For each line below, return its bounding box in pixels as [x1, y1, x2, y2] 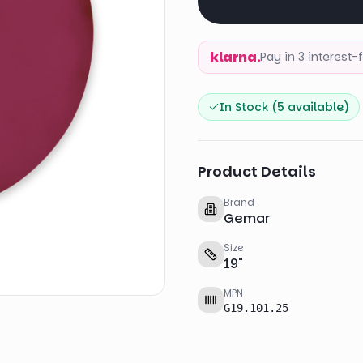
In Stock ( [220, 99, 277, 115]
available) [284, 99, 349, 115]
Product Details [198, 161, 316, 181]
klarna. [210, 47, 261, 66]
